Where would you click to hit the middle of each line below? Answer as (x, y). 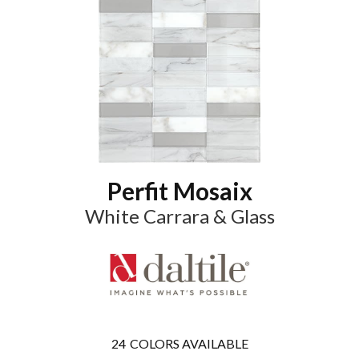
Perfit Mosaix (179, 190)
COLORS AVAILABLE (189, 344)
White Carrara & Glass (179, 216)
